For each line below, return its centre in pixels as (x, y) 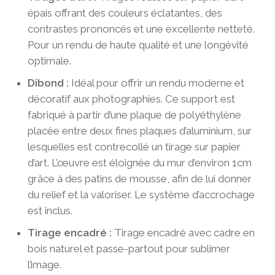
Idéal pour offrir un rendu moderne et (156, 83)
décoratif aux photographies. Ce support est (131, 99)
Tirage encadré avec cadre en (183, 232)
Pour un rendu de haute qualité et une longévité (138, 45)
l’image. (44, 264)
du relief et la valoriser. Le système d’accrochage (141, 194)
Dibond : (48, 83)
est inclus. (50, 210)
